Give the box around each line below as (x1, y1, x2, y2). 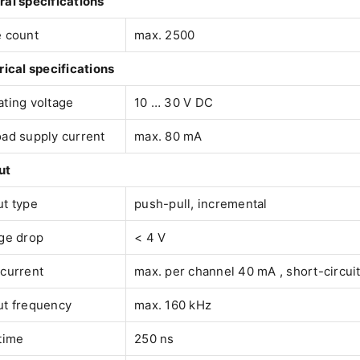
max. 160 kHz (134, 297, 211, 313)
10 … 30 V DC (134, 95, 213, 111)
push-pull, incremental (134, 196, 268, 212)
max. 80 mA (134, 129, 202, 145)
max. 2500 (134, 27, 195, 43)
